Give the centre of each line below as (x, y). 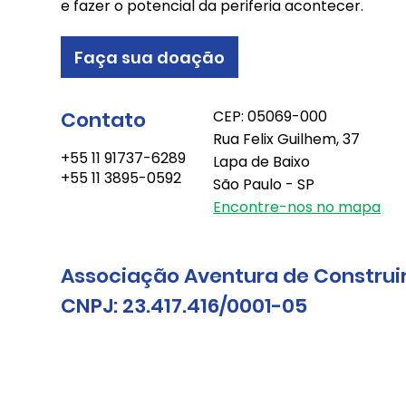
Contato (104, 121)
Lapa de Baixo (262, 162)
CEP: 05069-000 (271, 117)
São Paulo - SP (264, 185)
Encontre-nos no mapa (297, 208)
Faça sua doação (150, 57)
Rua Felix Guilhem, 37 (287, 140)
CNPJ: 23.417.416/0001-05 (184, 306)
